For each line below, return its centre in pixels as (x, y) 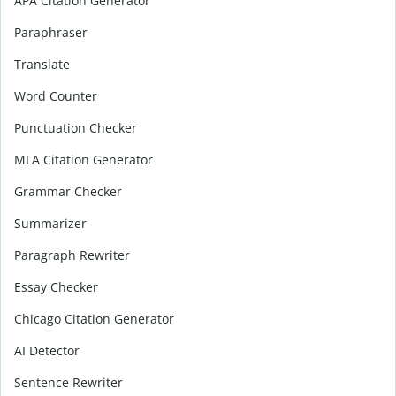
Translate (42, 64)
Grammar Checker (68, 191)
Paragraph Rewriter (72, 255)
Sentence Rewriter (69, 382)
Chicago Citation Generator (94, 318)
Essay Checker (56, 286)
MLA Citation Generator (84, 159)
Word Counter (56, 95)
